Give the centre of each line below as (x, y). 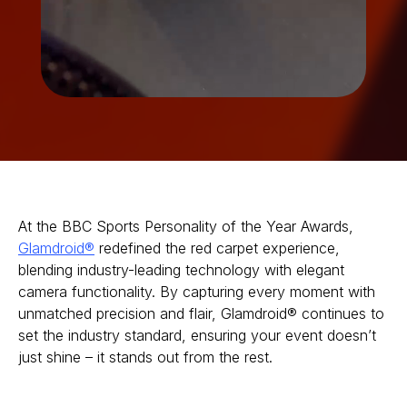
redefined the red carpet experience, (217, 248)
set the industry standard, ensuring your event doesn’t (197, 335)
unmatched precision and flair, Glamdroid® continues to (201, 313)
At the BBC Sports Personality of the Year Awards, (186, 226)
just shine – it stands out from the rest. (145, 357)
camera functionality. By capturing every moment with (197, 291)
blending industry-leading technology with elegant (181, 269)
